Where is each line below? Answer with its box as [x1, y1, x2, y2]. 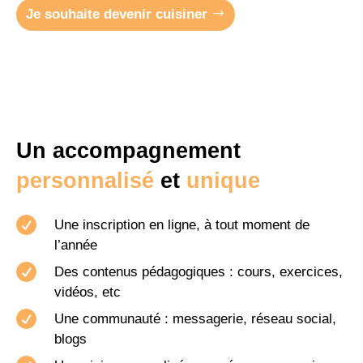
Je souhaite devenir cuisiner [25, 6, 207, 23]
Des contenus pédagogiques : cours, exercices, [54, 264, 343, 280]
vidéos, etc [54, 284, 121, 301]
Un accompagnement [16, 139, 241, 164]
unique [180, 169, 260, 194]
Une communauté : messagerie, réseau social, [54, 311, 336, 327]
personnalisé [16, 169, 160, 194]
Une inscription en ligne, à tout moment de [54, 217, 310, 233]
